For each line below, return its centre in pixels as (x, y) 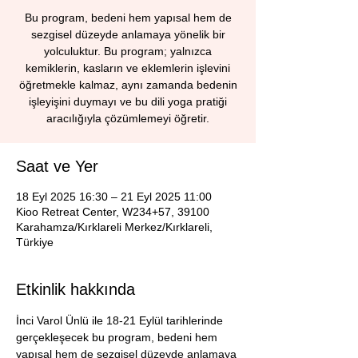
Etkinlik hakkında (76, 289)
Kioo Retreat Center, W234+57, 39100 (113, 212)
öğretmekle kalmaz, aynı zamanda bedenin (128, 85)
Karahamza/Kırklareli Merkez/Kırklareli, (114, 227)
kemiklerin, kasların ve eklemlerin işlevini (128, 68)
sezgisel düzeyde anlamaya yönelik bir (128, 34)
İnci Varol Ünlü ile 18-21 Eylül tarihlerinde (121, 320)
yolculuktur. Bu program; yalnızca (128, 51)
